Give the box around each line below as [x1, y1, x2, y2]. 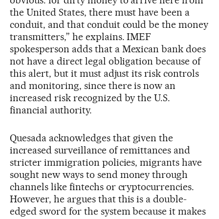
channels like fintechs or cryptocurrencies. [10, 180, 195, 193]
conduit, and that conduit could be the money [10, 18, 209, 30]
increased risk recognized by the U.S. [10, 91, 171, 104]
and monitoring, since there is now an [10, 79, 176, 91]
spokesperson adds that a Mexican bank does [10, 43, 206, 55]
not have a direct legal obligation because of [10, 55, 201, 67]
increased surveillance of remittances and [10, 144, 191, 156]
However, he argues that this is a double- [10, 193, 187, 205]
